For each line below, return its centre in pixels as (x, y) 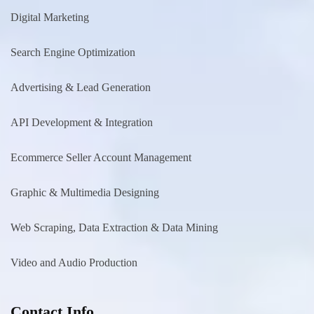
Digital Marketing (50, 17)
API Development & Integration (82, 122)
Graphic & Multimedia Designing (85, 192)
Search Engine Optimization (73, 52)
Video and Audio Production (74, 262)
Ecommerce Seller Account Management (101, 157)
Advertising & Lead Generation (81, 87)
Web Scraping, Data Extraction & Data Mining (114, 227)
